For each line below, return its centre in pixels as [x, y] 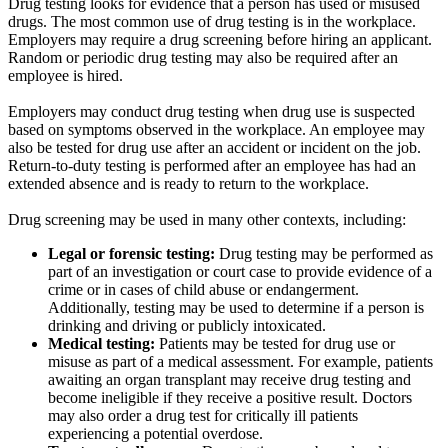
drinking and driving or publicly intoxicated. [187, 326]
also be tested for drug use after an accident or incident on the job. [214, 148]
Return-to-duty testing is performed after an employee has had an [212, 166]
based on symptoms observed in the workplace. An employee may [216, 130]
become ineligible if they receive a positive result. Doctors [230, 398]
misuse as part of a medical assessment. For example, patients [240, 362]
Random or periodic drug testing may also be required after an [203, 58]
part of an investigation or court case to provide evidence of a [240, 272]
